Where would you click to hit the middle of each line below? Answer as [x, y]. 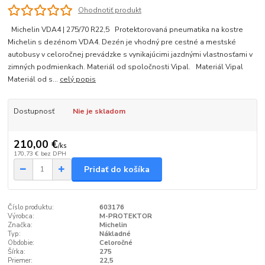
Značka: [20, 225]
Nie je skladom [99, 111]
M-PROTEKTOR [125, 216]
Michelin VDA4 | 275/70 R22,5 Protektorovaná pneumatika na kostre [126, 29]
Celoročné [116, 243]
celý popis [78, 79]
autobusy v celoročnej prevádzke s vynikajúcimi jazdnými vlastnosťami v [130, 54]
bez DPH [53, 154]
